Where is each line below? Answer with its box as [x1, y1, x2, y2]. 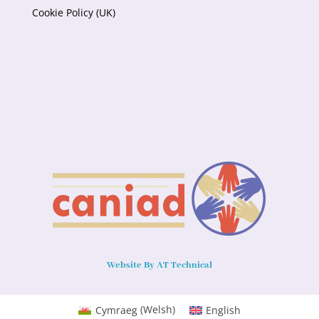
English [206, 303, 241, 317]
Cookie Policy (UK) [31, 6, 115, 20]
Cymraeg [95, 303, 137, 317]
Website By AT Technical [106, 259, 212, 272]
